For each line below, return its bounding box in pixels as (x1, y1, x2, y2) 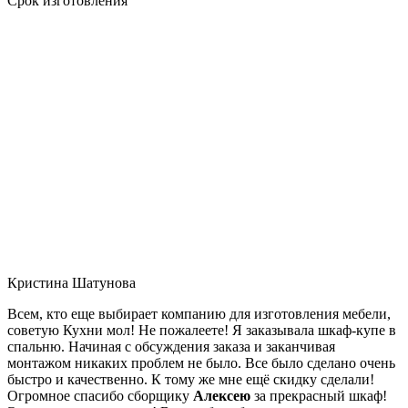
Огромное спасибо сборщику (7, 387, 193, 403)
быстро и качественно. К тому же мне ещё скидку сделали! (7, 371, 374, 387)
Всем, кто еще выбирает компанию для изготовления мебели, (7, 305, 391, 321)
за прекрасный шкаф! (250, 387, 387, 403)
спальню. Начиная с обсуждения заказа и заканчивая (7, 338, 335, 354)
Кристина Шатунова (7, 274, 136, 291)
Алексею (193, 387, 250, 403)
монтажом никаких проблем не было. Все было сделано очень (7, 354, 395, 371)
